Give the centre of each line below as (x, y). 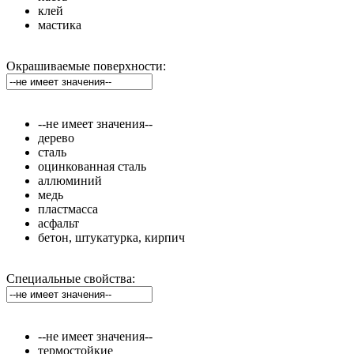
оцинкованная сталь (92, 166)
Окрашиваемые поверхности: (86, 66)
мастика (60, 24)
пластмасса (68, 209)
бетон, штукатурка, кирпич (111, 237)
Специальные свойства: (71, 278)
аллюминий (70, 180)
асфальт (58, 223)
